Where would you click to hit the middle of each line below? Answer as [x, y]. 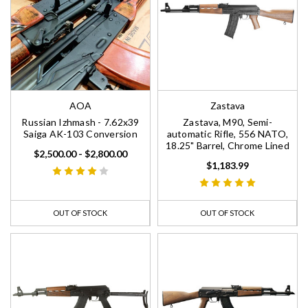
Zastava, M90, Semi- [228, 122]
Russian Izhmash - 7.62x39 [80, 122]
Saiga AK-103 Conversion [80, 134]
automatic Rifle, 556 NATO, [228, 134]
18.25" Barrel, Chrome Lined [228, 146]
